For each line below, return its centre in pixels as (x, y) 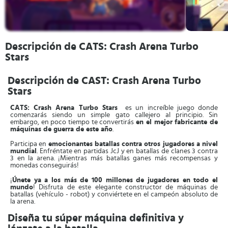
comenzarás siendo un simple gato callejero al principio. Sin (114, 115)
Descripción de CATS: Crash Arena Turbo (102, 47)
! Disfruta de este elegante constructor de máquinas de (125, 187)
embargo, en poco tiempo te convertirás (73, 122)
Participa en (29, 144)
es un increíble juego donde (170, 108)
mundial (23, 151)
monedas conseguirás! (45, 165)
